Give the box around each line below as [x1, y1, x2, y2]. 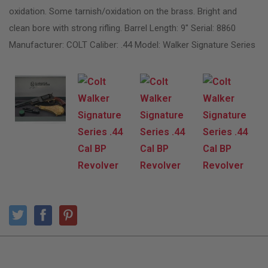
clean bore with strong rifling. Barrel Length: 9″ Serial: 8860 [9, 22, 236, 33]
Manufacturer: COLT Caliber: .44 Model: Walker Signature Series [9, 39, 255, 50]
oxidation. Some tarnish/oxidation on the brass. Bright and [9, 5, 237, 17]
